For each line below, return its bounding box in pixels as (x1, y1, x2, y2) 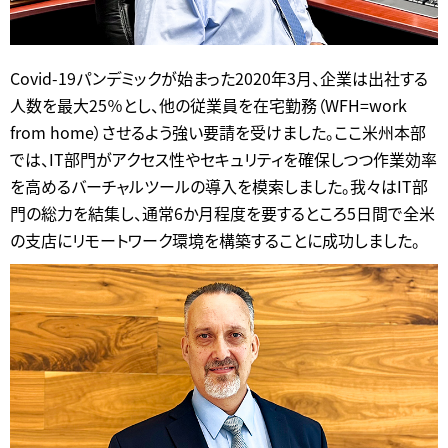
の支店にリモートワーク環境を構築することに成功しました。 (10, 228, 420, 253)
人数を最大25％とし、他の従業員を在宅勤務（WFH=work (10, 93, 407, 118)
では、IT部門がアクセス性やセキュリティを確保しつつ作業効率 (10, 147, 437, 172)
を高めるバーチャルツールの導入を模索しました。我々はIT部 (10, 174, 428, 199)
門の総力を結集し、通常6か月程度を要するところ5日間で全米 (10, 201, 435, 226)
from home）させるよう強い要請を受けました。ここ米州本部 (10, 120, 426, 145)
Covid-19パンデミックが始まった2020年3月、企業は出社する (10, 66, 428, 91)
